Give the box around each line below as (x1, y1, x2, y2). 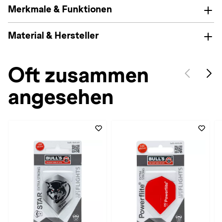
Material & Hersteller (8, 30, 99, 41)
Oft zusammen (8, 63, 149, 87)
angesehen (8, 85, 113, 109)
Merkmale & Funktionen (8, 4, 112, 14)
